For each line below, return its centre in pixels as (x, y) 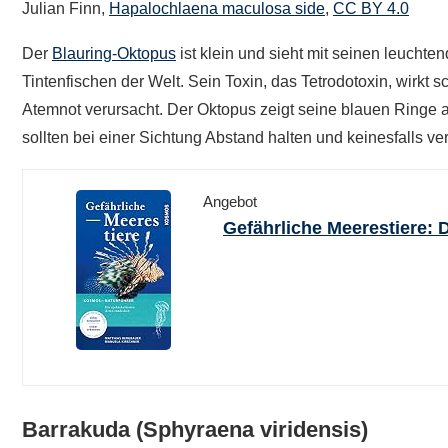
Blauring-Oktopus (114, 53)
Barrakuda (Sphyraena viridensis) (195, 429)
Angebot (230, 201)
